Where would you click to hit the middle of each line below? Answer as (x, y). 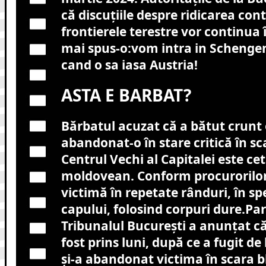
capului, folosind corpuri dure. (153, 209)
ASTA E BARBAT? (126, 95)
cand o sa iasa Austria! (129, 64)
